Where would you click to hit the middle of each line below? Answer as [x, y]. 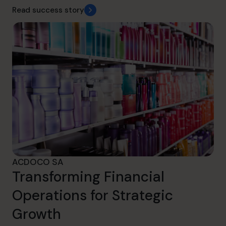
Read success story [48, 10]
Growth [37, 214]
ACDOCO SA [38, 162]
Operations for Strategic [93, 196]
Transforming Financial [88, 177]
